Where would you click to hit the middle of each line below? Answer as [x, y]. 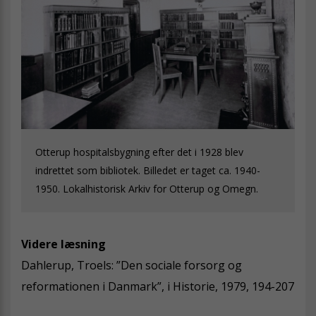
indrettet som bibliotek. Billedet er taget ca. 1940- [148, 171]
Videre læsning [63, 244]
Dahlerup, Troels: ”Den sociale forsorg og [132, 266]
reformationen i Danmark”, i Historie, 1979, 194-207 [158, 287]
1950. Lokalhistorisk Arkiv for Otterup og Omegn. [147, 189]
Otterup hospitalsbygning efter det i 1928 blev [139, 152]
